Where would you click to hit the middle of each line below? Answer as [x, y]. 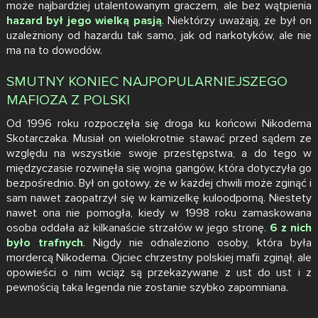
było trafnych [44, 242]
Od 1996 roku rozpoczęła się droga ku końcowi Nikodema [159, 123]
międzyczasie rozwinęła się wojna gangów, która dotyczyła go [159, 168]
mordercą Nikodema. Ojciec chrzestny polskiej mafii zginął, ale [159, 257]
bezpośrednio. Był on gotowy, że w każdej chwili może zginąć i [159, 183]
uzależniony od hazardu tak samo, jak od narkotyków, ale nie [159, 35]
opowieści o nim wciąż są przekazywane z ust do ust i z [159, 272]
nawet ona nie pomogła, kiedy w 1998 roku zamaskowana [159, 213]
